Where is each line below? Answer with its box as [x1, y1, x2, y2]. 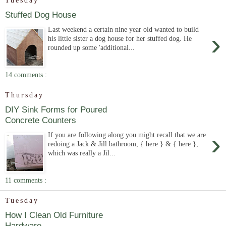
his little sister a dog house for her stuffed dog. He [48, 34, 192, 42]
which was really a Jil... [48, 149, 116, 157]
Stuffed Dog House [5, 10, 76, 20]
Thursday [5, 91, 44, 99]
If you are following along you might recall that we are [48, 131, 206, 139]
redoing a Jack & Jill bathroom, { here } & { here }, [48, 140, 199, 148]
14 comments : [5, 70, 47, 79]
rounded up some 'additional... [48, 43, 135, 51]
